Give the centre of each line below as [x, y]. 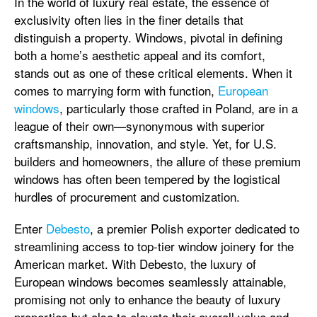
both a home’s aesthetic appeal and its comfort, [140, 55]
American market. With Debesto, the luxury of [135, 264]
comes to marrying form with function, [116, 90]
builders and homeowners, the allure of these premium [157, 161]
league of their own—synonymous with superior [139, 126]
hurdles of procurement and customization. [127, 196]
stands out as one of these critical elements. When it [153, 73]
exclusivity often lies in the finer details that [129, 19]
